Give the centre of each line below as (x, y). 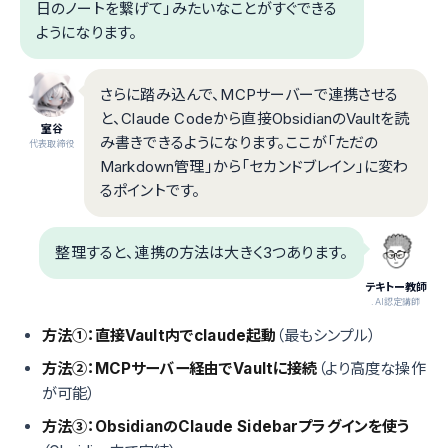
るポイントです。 (150, 190)
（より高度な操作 (371, 368)
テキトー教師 (396, 286)
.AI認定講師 (396, 301)
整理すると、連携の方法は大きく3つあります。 (201, 252)
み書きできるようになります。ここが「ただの (239, 142)
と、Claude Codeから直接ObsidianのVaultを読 (255, 118)
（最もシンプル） (326, 335)
